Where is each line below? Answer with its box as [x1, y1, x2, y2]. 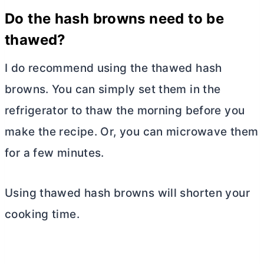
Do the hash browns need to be [5, 9, 225, 27]
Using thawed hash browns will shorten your [5, 186, 250, 200]
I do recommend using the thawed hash [5, 61, 222, 75]
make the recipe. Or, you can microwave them [5, 124, 259, 138]
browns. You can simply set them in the [5, 82, 221, 96]
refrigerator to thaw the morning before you [5, 103, 245, 117]
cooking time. [5, 207, 80, 221]
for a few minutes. [5, 146, 104, 160]
